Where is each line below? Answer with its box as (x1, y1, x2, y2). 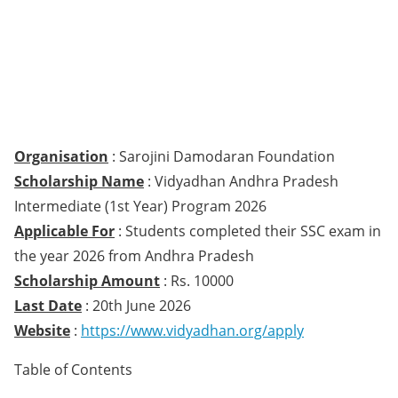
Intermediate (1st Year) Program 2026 (14, 196, 267, 216)
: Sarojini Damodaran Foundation (112, 147, 335, 166)
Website (14, 321, 70, 340)
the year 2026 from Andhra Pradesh (14, 246, 254, 266)
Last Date (14, 296, 82, 315)
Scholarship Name (14, 171, 144, 191)
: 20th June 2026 (82, 296, 191, 315)
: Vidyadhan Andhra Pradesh (144, 171, 338, 191)
